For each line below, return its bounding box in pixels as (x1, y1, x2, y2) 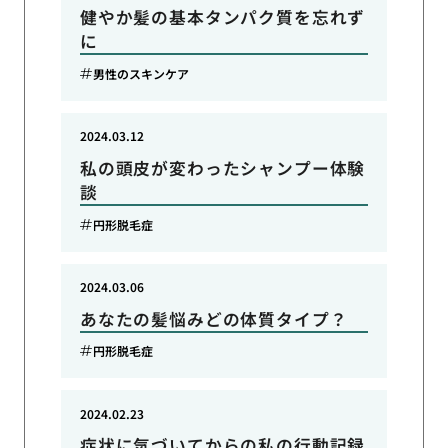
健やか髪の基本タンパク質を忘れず (79, 5, 366, 30)
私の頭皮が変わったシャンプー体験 (79, 155, 366, 180)
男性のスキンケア (93, 64, 190, 82)
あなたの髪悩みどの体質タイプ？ (79, 306, 348, 331)
